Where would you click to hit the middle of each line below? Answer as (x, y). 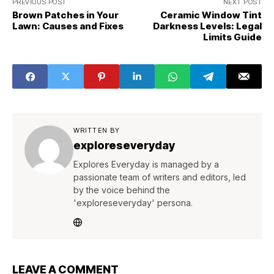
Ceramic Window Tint (211, 15)
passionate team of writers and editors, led (160, 177)
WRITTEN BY (97, 130)
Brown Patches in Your (65, 15)
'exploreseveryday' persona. (133, 203)
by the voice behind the (122, 190)
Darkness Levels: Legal (207, 26)
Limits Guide (232, 37)
